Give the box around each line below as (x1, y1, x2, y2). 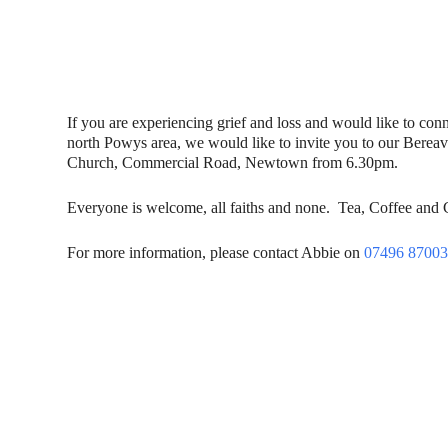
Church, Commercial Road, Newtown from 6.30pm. (67, 154, 399, 171)
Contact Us (10, 376, 115, 401)
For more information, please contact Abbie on (67, 244, 365, 261)
